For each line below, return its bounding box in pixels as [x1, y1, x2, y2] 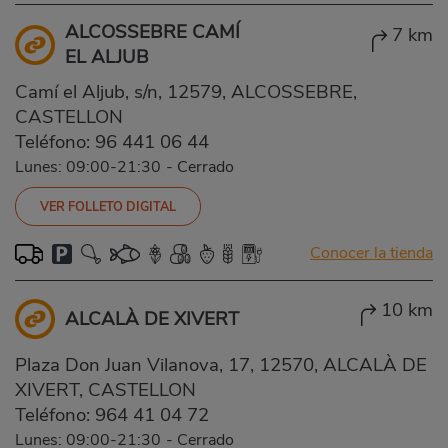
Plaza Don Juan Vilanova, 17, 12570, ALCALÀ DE [15, 351, 427, 378]
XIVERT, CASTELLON [15, 376, 196, 403]
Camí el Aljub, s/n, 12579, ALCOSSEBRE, [15, 78, 357, 105]
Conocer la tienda [310, 241, 433, 264]
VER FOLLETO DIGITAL [40, 197, 176, 215]
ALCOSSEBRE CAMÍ [65, 18, 240, 45]
